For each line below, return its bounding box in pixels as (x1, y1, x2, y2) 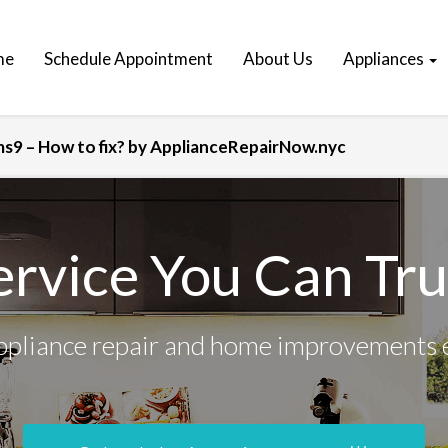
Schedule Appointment (44, 48, 213, 69)
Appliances (343, 48, 427, 69)
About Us (243, 48, 313, 69)
